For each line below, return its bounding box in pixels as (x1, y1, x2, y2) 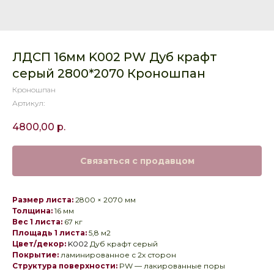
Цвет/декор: (12, 239, 66, 249)
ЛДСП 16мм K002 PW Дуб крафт (12, 50, 217, 64)
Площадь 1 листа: (12, 228, 87, 238)
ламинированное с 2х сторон (61, 250, 176, 260)
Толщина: (12, 206, 53, 216)
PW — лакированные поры (119, 261, 225, 271)
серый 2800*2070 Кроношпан (12, 66, 206, 81)
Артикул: (12, 98, 45, 108)
